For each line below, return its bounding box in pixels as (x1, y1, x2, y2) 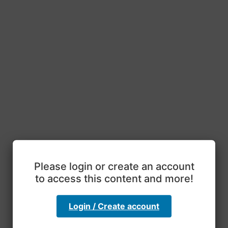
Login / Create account (69, 201, 159, 212)
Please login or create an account (34, 160, 194, 173)
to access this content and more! (35, 173, 193, 185)
